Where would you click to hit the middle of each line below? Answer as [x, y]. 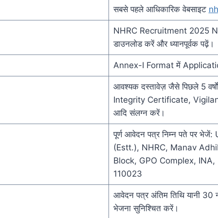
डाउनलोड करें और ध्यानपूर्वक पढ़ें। [163, 44]
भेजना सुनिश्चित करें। [146, 208]
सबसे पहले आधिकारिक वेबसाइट [161, 9]
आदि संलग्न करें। [139, 113]
